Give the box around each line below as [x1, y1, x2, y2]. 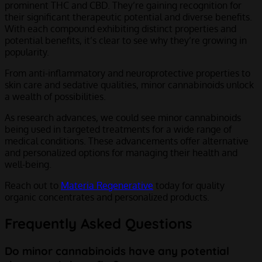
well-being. [5, 158, 51, 170]
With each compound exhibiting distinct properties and [5, 22, 236, 35]
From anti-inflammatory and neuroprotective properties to [5, 67, 250, 79]
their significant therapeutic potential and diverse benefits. [5, 11, 252, 23]
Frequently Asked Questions [5, 214, 192, 232]
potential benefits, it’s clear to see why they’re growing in [5, 34, 247, 46]
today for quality [153, 179, 225, 191]
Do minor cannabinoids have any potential [5, 243, 229, 258]
